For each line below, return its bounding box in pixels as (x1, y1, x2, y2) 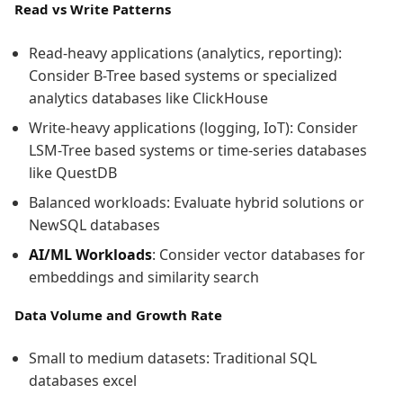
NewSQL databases (29, 214, 160, 235)
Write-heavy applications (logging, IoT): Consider (29, 117, 358, 138)
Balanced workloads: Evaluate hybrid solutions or (29, 192, 364, 212)
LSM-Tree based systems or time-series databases (29, 139, 367, 160)
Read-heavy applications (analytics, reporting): (29, 42, 342, 63)
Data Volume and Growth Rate (14, 305, 222, 324)
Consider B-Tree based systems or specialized (29, 65, 337, 85)
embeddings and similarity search (29, 266, 259, 287)
